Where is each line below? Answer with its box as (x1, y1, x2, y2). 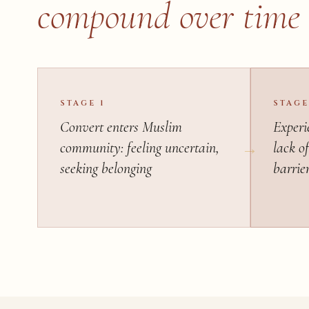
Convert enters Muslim (59, 117, 182, 136)
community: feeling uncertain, (59, 138, 219, 157)
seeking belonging (59, 159, 152, 177)
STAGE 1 (59, 97, 105, 108)
